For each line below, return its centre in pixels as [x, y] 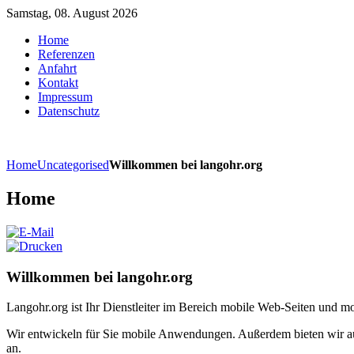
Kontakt [58, 83]
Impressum [65, 97]
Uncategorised [73, 165]
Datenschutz [69, 111]
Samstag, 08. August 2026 [72, 13]
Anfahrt [57, 68]
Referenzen [66, 54]
